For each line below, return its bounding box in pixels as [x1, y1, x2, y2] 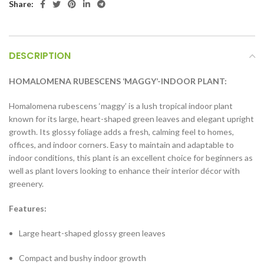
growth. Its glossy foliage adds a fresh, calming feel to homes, [9, 127, 234, 137]
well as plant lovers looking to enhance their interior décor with [9, 166, 240, 176]
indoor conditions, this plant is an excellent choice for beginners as [9, 153, 253, 163]
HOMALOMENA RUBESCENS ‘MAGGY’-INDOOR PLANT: [9, 76, 227, 86]
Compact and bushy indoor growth [19, 253, 146, 263]
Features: [9, 203, 47, 213]
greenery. [9, 179, 44, 189]
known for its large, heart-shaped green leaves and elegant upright [9, 114, 254, 124]
